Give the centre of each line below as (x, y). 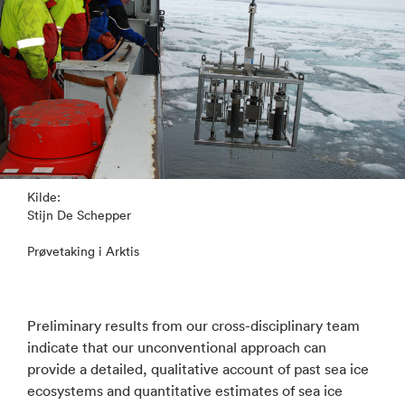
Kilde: (44, 197)
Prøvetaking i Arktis (83, 251)
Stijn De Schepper (79, 215)
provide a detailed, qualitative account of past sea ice (198, 368)
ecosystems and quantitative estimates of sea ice (185, 390)
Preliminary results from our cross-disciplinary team (193, 325)
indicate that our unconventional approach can (177, 347)
